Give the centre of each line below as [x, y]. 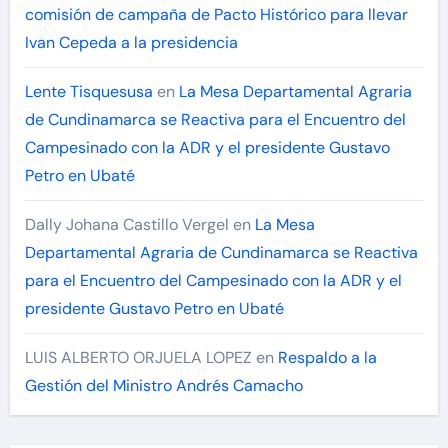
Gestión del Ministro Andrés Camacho [163, 386]
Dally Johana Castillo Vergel [126, 225]
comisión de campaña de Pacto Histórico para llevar [216, 15]
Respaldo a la [327, 358]
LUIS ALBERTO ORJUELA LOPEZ [138, 358]
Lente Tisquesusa [88, 92]
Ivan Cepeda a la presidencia [131, 43]
